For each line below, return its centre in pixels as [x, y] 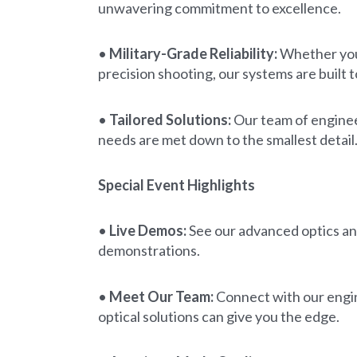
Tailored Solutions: [170, 119]
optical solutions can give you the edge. [219, 316]
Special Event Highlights [177, 184]
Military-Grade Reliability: [193, 54]
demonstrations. [149, 251]
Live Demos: [148, 231]
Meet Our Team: [161, 296]
